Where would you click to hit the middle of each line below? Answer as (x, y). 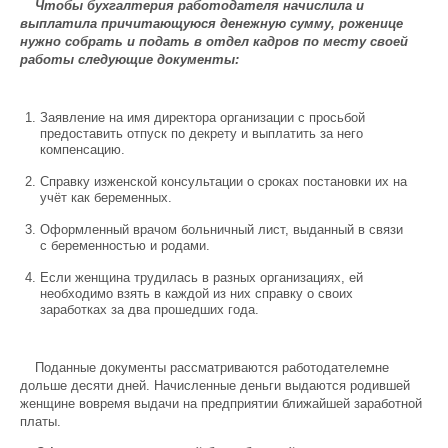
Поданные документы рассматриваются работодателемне (212, 367)
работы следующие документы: (129, 59)
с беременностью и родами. (125, 245)
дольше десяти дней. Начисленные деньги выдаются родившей (215, 385)
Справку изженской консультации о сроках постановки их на (223, 181)
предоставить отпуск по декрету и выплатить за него (201, 133)
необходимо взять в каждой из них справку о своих (196, 293)
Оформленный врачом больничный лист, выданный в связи (221, 229)
